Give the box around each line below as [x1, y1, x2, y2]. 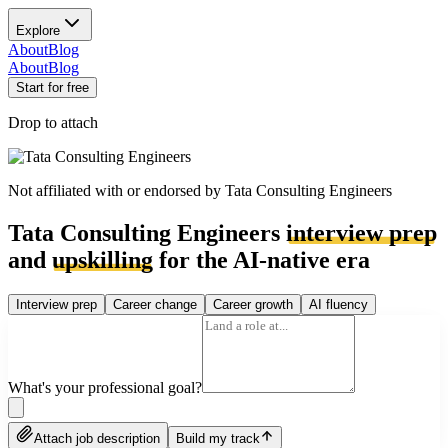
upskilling [52, 246, 153, 273]
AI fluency [309, 296, 368, 312]
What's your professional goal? [8, 378, 202, 396]
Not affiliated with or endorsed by [8, 182, 225, 199]
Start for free [16, 80, 89, 95]
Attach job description [34, 430, 160, 446]
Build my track [176, 430, 260, 446]
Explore [16, 23, 60, 38]
